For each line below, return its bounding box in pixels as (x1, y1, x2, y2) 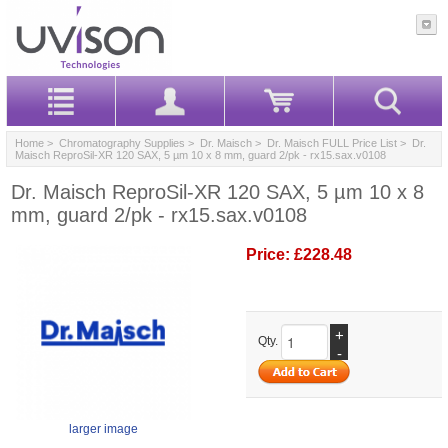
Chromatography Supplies (59, 136, 185, 149)
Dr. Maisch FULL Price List (267, 136, 397, 149)
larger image (69, 421, 138, 436)
